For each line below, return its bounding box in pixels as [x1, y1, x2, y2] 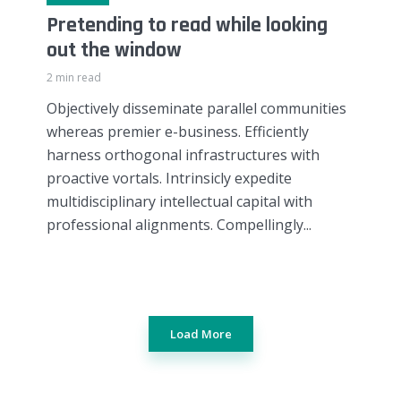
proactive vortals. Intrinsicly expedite [47, 167, 292, 188]
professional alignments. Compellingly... [47, 214, 311, 235]
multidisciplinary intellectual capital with [47, 191, 312, 211]
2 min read [47, 69, 101, 85]
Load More [169, 326, 232, 343]
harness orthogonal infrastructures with [47, 144, 320, 165]
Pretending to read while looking [47, 11, 328, 38]
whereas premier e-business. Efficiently [47, 121, 309, 141]
